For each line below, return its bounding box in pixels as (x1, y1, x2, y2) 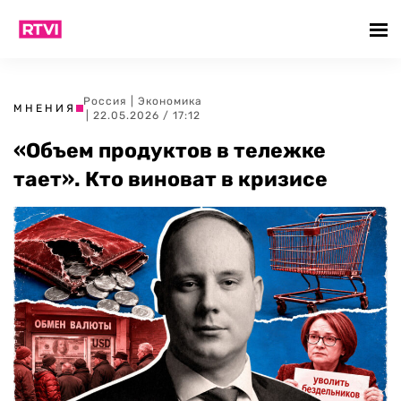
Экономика (138, 95, 202, 107)
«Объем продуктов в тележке (13, 138, 326, 163)
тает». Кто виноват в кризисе (13, 166, 328, 192)
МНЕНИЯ (13, 102, 76, 115)
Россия (83, 95, 127, 107)
